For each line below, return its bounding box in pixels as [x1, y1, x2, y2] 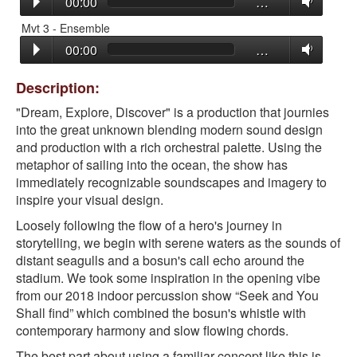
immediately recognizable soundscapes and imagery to [16, 173, 327, 192]
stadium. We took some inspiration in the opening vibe [16, 269, 320, 288]
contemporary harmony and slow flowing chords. [16, 321, 288, 340]
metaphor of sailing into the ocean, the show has [16, 155, 288, 175]
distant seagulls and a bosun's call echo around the [16, 251, 304, 270]
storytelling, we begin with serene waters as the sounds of [16, 233, 340, 253]
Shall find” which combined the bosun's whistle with [16, 304, 306, 323]
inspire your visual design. [16, 190, 167, 210]
